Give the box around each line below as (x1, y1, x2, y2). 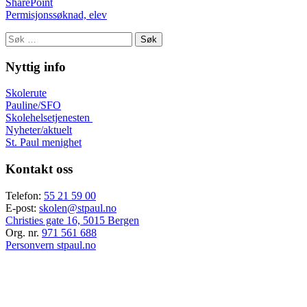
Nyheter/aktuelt (5, 124, 72, 136)
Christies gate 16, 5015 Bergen (5, 214, 139, 226)
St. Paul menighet (5, 136, 82, 149)
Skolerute (5, 87, 47, 99)
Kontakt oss (5, 162, 73, 177)
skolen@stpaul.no (39, 201, 116, 214)
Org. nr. (5, 226, 42, 238)
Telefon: (5, 189, 44, 201)
